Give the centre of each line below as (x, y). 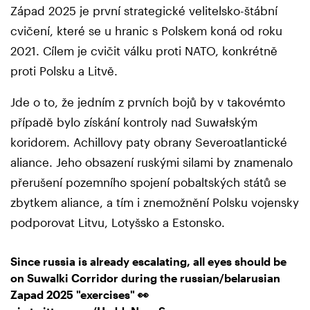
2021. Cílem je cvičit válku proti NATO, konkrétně (144, 51)
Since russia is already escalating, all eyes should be (148, 261)
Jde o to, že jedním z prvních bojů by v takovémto (148, 102)
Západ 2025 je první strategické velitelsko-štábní (144, 11)
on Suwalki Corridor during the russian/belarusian (145, 277)
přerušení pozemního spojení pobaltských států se (148, 182)
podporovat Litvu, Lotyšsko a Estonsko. (118, 222)
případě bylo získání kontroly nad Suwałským (134, 122)
